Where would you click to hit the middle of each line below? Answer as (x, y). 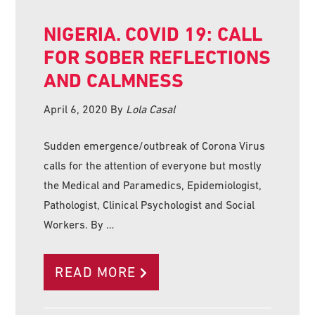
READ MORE (96, 272)
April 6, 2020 (76, 109)
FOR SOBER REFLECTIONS (157, 57)
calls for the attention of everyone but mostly (153, 165)
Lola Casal (151, 109)
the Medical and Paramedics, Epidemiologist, (153, 185)
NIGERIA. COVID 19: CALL (153, 34)
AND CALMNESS (114, 80)
